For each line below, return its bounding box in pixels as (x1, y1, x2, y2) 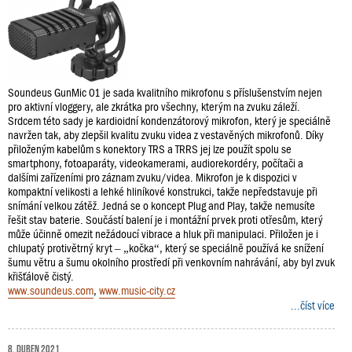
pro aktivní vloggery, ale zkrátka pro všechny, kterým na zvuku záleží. (8, 100, 300, 113)
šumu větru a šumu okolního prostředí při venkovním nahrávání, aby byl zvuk (8, 255, 335, 269)
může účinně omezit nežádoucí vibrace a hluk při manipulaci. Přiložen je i (8, 227, 318, 240)
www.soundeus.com (8, 284, 93, 297)
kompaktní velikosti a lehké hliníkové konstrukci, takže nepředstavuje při (8, 185, 317, 198)
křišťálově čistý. (8, 269, 74, 283)
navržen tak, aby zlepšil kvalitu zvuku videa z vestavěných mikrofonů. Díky (8, 128, 324, 141)
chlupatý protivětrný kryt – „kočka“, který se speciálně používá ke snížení (8, 241, 324, 255)
